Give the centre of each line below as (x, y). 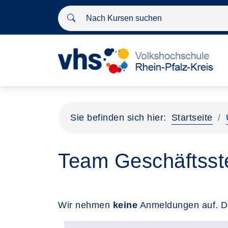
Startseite (192, 118)
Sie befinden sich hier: (118, 118)
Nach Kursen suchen (104, 12)
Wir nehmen (85, 205)
